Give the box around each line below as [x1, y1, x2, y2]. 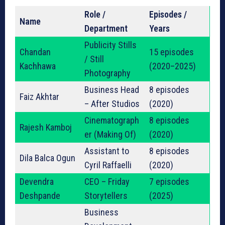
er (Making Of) [84, 129, 136, 140]
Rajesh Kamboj [20, 122, 72, 133]
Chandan [20, 47, 51, 58]
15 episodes [149, 47, 194, 58]
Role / [84, 9, 105, 20]
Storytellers [84, 190, 128, 201]
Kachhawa [20, 61, 56, 72]
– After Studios [84, 98, 140, 109]
